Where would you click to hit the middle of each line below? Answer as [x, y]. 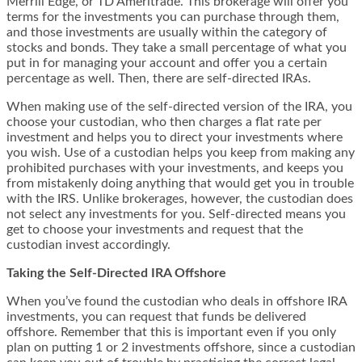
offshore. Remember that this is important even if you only [171, 333]
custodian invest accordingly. [88, 245]
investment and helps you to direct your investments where [175, 138]
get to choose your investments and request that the [155, 230]
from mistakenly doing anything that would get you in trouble [180, 184]
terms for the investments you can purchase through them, [173, 17]
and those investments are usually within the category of [167, 33]
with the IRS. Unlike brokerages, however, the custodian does [180, 199]
